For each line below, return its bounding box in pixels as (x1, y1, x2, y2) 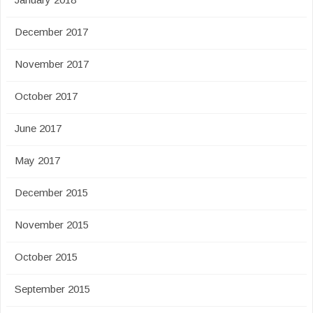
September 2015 (15, 283, 90, 295)
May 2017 (15, 154, 60, 166)
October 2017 (15, 90, 78, 102)
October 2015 (15, 251, 78, 263)
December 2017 (15, 26, 88, 38)
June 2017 (15, 122, 61, 134)
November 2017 (15, 58, 89, 70)
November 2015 (15, 219, 89, 231)
